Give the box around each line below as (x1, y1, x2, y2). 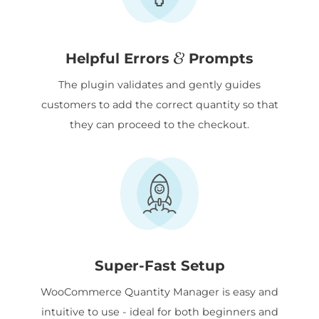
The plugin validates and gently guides (58, 78, 261, 91)
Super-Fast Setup (94, 256, 225, 274)
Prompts (184, 49, 254, 67)
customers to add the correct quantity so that (41, 98, 278, 111)
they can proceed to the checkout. (70, 117, 249, 131)
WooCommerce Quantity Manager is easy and (41, 285, 278, 298)
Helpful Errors (65, 49, 174, 67)
